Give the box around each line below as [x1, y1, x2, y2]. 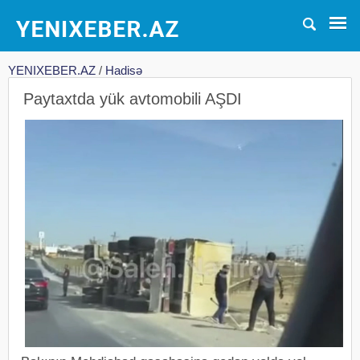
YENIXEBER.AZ [8, 63, 96, 77]
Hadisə [105, 63, 142, 77]
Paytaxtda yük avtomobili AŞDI [23, 90, 242, 108]
